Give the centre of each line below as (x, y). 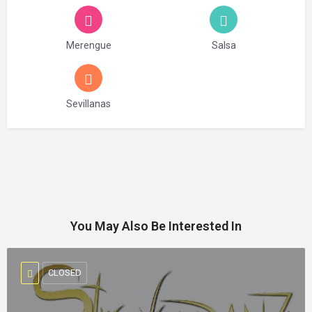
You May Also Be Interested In (156, 226)
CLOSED (65, 273)
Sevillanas (88, 104)
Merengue (88, 45)
